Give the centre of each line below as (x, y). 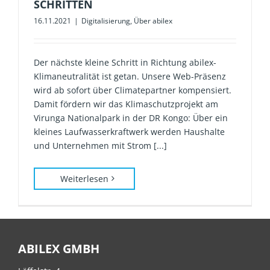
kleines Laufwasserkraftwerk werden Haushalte (129, 131)
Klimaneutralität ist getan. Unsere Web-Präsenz (130, 76)
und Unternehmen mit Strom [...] (100, 145)
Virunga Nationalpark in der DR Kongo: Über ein (131, 118)
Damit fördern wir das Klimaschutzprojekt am (126, 104)
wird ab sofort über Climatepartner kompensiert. (133, 90)
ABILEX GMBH (59, 248)
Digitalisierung (106, 20)
